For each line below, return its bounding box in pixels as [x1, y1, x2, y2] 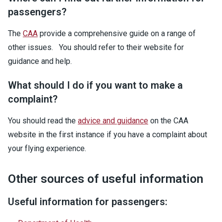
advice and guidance [78, 116, 148, 125]
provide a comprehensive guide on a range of [38, 29, 196, 38]
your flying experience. [8, 144, 86, 153]
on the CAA [148, 116, 188, 125]
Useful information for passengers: [8, 196, 167, 208]
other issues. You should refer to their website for [8, 43, 184, 52]
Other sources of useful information [8, 172, 203, 186]
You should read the [8, 116, 78, 125]
